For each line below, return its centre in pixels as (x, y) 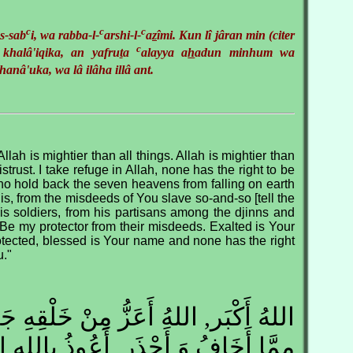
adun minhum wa (245, 53)
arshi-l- (123, 35)
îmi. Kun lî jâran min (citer (226, 35)
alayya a (164, 53)
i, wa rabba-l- (65, 35)
